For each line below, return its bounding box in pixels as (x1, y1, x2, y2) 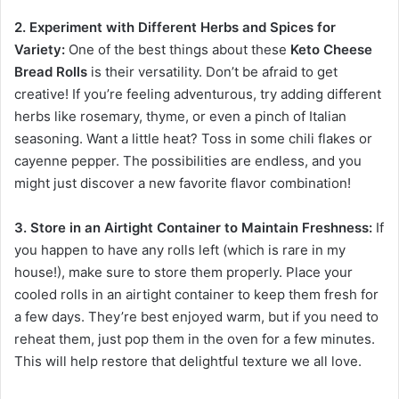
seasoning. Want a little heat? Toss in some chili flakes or (14, 130, 372, 148)
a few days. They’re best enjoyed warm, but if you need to (14, 308, 379, 326)
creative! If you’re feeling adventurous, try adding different (14, 85, 381, 103)
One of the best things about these (65, 41, 290, 59)
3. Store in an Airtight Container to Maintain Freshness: (14, 219, 372, 237)
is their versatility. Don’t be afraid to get (87, 63, 338, 81)
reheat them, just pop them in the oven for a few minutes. (14, 330, 375, 348)
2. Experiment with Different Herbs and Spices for (14, 19, 336, 37)
